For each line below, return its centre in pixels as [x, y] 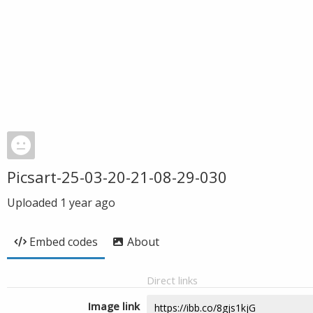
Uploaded [34, 203]
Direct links [172, 280]
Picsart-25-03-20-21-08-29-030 [117, 177]
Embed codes [64, 242]
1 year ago [88, 203]
